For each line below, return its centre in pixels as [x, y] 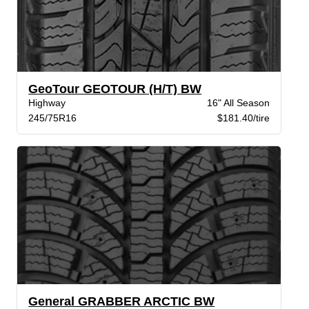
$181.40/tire [243, 118]
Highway [47, 102]
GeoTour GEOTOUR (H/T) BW [115, 89]
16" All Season [238, 102]
